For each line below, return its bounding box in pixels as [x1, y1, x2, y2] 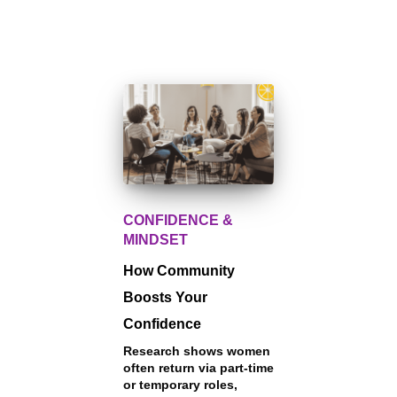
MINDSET [123, 232, 188, 248]
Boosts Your [123, 290, 207, 306]
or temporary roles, [123, 378, 237, 393]
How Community [123, 263, 235, 279]
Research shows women [123, 344, 270, 359]
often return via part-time [123, 361, 274, 376]
